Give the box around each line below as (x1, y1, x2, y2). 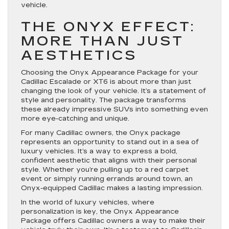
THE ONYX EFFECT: (21, 19, 196, 35)
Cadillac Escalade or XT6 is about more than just (21, 78, 191, 86)
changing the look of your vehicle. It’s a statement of (21, 87, 206, 95)
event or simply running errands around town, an (21, 175, 193, 183)
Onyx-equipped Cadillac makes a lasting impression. (21, 184, 203, 192)
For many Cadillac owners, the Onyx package (21, 129, 180, 137)
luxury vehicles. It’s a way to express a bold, (21, 147, 177, 155)
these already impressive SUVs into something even (21, 105, 208, 113)
